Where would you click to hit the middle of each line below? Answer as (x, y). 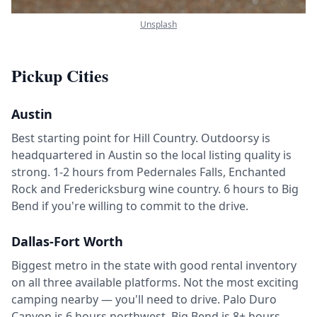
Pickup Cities (60, 76)
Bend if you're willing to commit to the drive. (130, 206)
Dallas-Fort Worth (67, 242)
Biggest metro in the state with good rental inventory (154, 266)
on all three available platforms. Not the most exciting (155, 283)
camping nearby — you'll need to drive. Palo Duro (144, 300)
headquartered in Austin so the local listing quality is (151, 155)
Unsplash (158, 25)
